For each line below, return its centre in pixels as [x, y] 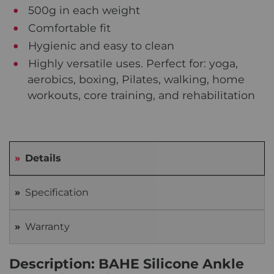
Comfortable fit [68, 28]
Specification [57, 192]
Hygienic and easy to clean [100, 45]
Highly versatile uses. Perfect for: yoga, [132, 63]
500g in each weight [83, 10]
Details [43, 158]
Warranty [47, 226]
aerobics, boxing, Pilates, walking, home [136, 79]
